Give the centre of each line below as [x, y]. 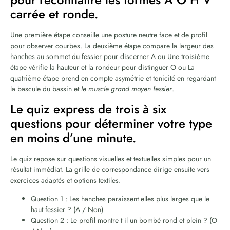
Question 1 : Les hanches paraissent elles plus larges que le [120, 199]
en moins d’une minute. [73, 138]
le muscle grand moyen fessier [127, 89]
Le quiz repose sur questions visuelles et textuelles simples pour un [111, 159]
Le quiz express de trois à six [88, 109]
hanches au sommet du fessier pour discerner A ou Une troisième [110, 57]
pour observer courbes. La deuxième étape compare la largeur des [112, 46]
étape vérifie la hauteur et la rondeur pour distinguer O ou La [102, 68]
